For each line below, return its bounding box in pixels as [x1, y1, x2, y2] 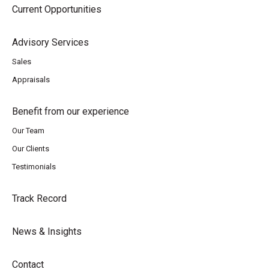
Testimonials [12, 162, 56, 171]
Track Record [12, 193, 67, 204]
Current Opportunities [12, 4, 101, 15]
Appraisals [12, 75, 50, 84]
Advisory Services [12, 37, 89, 48]
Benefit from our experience [12, 106, 129, 117]
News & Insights [12, 226, 82, 237]
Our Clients [12, 144, 49, 153]
